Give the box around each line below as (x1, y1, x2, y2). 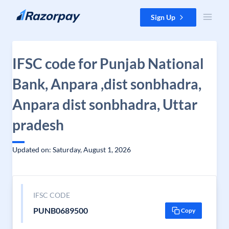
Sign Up (151, 13, 175, 21)
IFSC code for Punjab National (12, 55, 204, 72)
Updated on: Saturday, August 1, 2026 (12, 145, 131, 154)
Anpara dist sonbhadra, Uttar (12, 96, 197, 113)
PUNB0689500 (33, 205, 88, 215)
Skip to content (8, 9, 57, 17)
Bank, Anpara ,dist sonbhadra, (12, 75, 201, 93)
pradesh (12, 116, 64, 133)
